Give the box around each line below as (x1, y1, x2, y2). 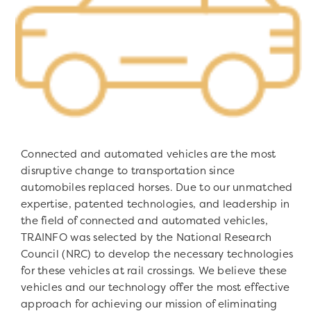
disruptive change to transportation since (21, 163, 235, 178)
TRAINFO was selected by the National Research (21, 230, 272, 245)
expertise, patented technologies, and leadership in (21, 196, 290, 212)
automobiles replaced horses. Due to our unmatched (21, 180, 293, 195)
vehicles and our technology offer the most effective (21, 280, 290, 295)
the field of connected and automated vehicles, (21, 213, 268, 228)
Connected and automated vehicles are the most (21, 146, 276, 162)
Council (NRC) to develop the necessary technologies (21, 246, 294, 262)
